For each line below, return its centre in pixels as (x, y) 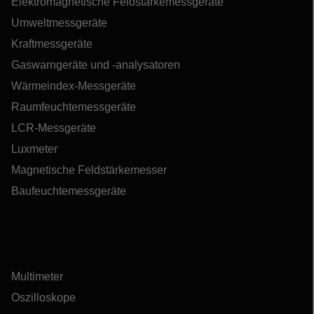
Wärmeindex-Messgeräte (74, 86)
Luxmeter (34, 149)
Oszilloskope (43, 297)
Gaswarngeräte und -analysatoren (96, 64)
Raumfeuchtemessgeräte (74, 107)
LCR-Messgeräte (54, 128)
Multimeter (37, 276)
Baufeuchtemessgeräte (69, 191)
